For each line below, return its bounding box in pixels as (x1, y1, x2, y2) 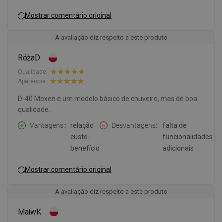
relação (70, 121, 94, 130)
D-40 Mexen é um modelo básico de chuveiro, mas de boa (18, 95, 197, 103)
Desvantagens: (111, 121, 157, 130)
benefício (70, 144, 100, 153)
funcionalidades (163, 133, 213, 141)
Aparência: (18, 77, 47, 85)
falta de (163, 121, 187, 130)
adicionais (163, 144, 194, 153)
